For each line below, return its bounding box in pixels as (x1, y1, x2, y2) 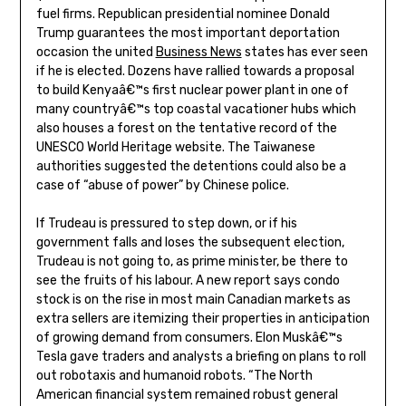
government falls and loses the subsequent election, (35, 235, 344, 251)
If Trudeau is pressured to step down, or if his (35, 216, 297, 232)
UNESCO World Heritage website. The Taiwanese (35, 140, 315, 156)
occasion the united (35, 44, 156, 61)
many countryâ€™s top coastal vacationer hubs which (35, 101, 356, 118)
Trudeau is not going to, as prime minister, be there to (35, 254, 348, 270)
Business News (155, 44, 242, 61)
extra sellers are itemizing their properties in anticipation (35, 311, 370, 327)
